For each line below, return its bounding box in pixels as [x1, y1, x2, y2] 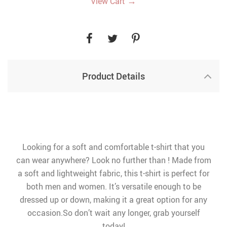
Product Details [82, 70, 145, 82]
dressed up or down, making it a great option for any [20, 194, 207, 205]
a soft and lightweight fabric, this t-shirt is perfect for [18, 168, 209, 179]
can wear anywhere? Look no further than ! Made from [16, 155, 211, 166]
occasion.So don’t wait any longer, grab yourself [27, 207, 200, 218]
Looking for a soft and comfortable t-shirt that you [22, 141, 205, 153]
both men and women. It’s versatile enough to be [26, 181, 201, 192]
